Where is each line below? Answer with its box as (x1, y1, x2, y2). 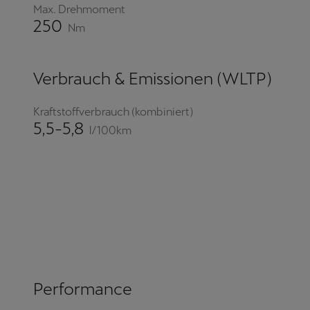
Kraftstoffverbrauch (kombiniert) (33, 105, 193, 119)
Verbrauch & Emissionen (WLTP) (33, 69, 272, 89)
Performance (33, 280, 132, 299)
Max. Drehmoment (33, 3, 125, 17)
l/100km (89, 123, 131, 137)
